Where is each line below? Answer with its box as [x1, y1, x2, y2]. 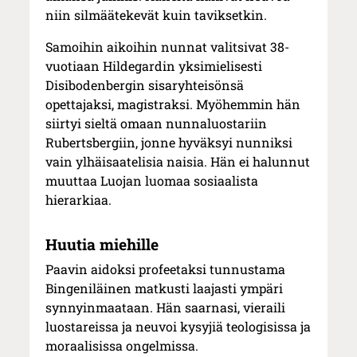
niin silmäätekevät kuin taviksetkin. [45, 6, 268, 23]
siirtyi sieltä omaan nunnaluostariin [45, 114, 268, 131]
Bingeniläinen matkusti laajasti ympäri [45, 279, 284, 296]
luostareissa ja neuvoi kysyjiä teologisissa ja [45, 317, 312, 335]
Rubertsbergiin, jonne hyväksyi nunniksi [45, 133, 293, 151]
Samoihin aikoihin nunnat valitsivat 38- [45, 37, 290, 55]
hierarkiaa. [45, 190, 112, 208]
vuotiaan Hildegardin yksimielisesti [45, 57, 263, 74]
